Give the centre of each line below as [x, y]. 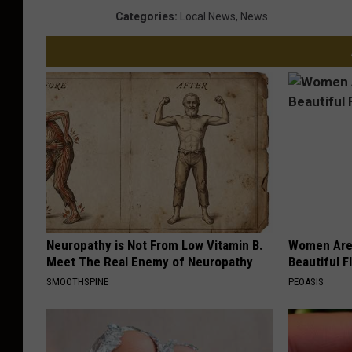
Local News [208, 17]
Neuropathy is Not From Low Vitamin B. [155, 246]
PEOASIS [306, 282]
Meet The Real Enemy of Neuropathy [150, 262]
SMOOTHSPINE [77, 282]
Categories [145, 17]
